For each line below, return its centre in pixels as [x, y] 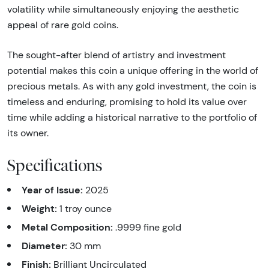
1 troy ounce [84, 209]
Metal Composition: [67, 227]
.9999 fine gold [147, 228]
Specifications [55, 165]
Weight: [39, 209]
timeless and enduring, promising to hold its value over [127, 102]
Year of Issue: [52, 190]
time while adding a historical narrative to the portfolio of [132, 118]
